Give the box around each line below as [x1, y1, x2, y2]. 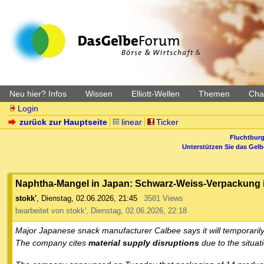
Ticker [156, 117, 179, 127]
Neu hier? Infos [9, 89, 67, 98]
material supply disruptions [88, 238, 199, 248]
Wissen [85, 89, 113, 98]
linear [121, 117, 142, 127]
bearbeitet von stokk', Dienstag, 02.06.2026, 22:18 [15, 206, 187, 216]
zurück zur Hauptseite [19, 117, 108, 127]
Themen [199, 89, 230, 98]
